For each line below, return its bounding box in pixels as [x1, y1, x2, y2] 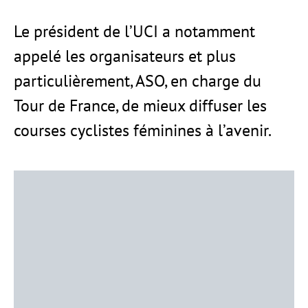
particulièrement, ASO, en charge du [14, 70, 261, 91]
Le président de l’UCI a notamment [14, 21, 255, 42]
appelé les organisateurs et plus [14, 45, 236, 67]
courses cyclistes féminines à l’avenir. [14, 120, 272, 141]
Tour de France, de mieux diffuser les [14, 95, 267, 116]
